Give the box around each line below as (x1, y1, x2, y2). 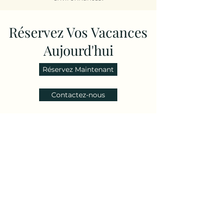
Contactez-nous (51, 90, 105, 99)
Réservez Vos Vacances (9, 23, 148, 41)
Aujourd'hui (43, 41, 113, 59)
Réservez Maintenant (43, 65, 114, 74)
